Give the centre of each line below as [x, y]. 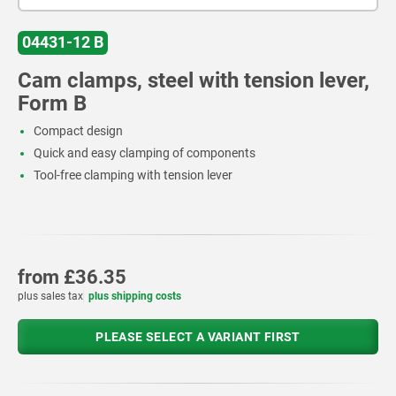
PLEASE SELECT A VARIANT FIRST [198, 336]
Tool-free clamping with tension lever [133, 175]
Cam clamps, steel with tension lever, [194, 80]
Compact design [78, 130]
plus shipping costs [135, 296]
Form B [52, 103]
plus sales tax [50, 296]
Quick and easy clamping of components [144, 152]
